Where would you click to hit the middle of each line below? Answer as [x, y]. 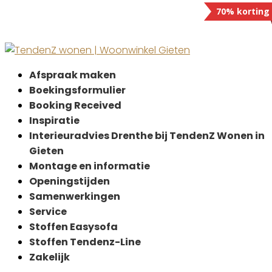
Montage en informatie [90, 166]
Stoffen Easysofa [73, 227]
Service [48, 212]
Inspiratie [54, 121]
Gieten [46, 151]
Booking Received [75, 105]
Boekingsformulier [77, 90]
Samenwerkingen [75, 196]
